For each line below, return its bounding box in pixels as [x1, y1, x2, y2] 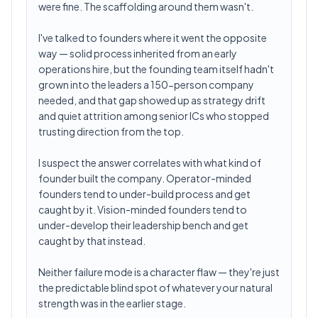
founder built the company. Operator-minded [38, 172, 251, 185]
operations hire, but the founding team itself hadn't [38, 62, 274, 75]
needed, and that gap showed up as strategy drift [38, 94, 265, 106]
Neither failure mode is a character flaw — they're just [38, 265, 280, 278]
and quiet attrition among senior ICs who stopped [38, 109, 269, 122]
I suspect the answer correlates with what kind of [38, 156, 261, 169]
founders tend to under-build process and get [38, 187, 251, 200]
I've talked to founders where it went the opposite [38, 31, 267, 44]
